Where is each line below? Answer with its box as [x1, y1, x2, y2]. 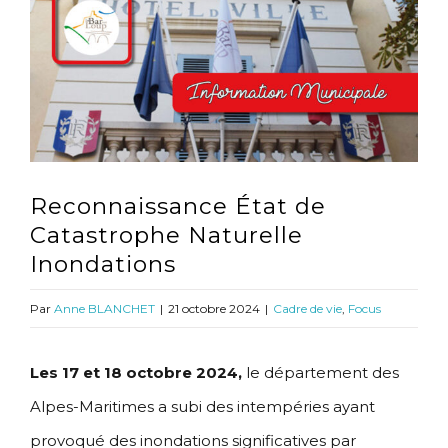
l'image [29, 16, 84, 36]
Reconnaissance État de [30, 192, 326, 221]
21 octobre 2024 [168, 301, 260, 317]
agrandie [29, 50, 95, 70]
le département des [242, 363, 399, 383]
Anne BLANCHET [54, 301, 155, 317]
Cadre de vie [273, 301, 342, 317]
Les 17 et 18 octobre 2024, [30, 363, 242, 383]
